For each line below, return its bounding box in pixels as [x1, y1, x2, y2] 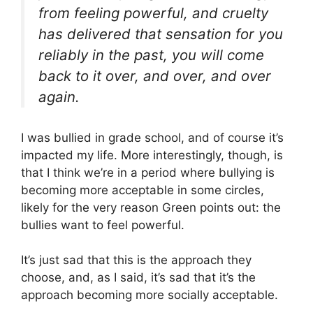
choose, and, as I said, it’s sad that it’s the [21, 270, 256, 285]
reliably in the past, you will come [38, 46, 264, 64]
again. [38, 88, 80, 106]
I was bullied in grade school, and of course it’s [21, 130, 284, 145]
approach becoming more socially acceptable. [21, 288, 278, 303]
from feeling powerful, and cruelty [38, 4, 268, 22]
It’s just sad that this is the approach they [21, 253, 252, 268]
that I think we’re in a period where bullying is [21, 165, 275, 180]
